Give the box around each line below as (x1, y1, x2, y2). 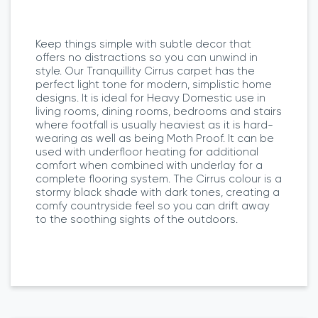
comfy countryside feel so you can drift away (35, 199, 270, 212)
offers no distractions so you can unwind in (35, 50, 258, 64)
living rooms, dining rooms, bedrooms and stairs (35, 104, 282, 118)
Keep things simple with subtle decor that (35, 37, 251, 50)
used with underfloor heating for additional (35, 145, 258, 158)
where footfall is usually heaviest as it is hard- (35, 118, 273, 131)
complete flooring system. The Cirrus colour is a (35, 172, 282, 185)
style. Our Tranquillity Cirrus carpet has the (35, 64, 255, 77)
